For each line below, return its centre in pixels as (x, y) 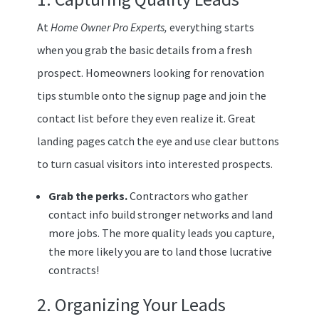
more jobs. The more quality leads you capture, (161, 232)
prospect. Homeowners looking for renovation (150, 72)
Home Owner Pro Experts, (110, 27)
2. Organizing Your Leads (131, 304)
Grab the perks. (89, 195)
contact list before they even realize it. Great (146, 118)
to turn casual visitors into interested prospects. (155, 163)
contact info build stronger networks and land (160, 214)
